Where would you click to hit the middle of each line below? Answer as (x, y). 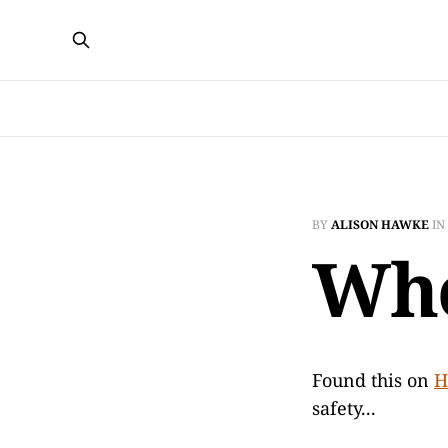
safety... (344, 408)
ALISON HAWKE (380, 224)
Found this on (373, 380)
